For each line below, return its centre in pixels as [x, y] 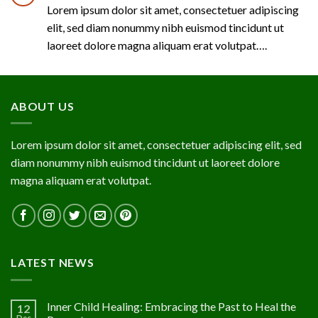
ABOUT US [43, 106]
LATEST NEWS [53, 263]
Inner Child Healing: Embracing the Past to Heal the [171, 306]
